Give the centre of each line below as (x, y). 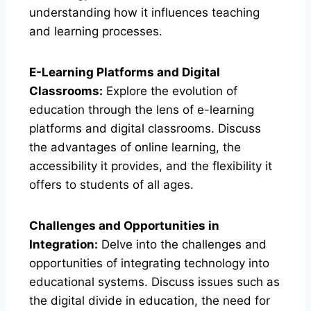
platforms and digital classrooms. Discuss (145, 128)
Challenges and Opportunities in (124, 225)
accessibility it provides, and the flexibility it (151, 166)
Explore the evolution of (170, 91)
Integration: (64, 244)
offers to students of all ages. (111, 184)
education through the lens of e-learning (142, 109)
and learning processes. (96, 31)
